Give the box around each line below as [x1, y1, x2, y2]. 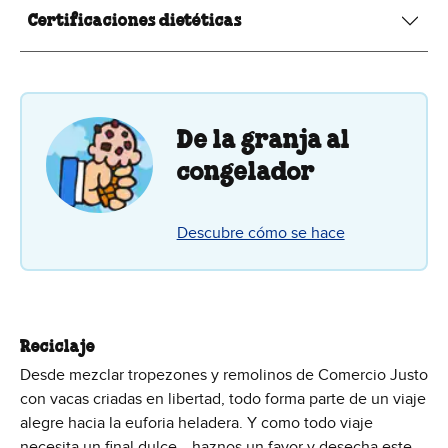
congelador [176, 161, 315, 186]
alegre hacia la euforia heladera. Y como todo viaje [20, 412, 373, 433]
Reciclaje [20, 338, 95, 355]
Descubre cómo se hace [176, 223, 345, 244]
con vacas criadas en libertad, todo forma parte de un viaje [20, 388, 426, 409]
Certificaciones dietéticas [28, 12, 242, 29]
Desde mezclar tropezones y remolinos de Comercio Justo [20, 364, 428, 385]
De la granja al [176, 129, 350, 154]
